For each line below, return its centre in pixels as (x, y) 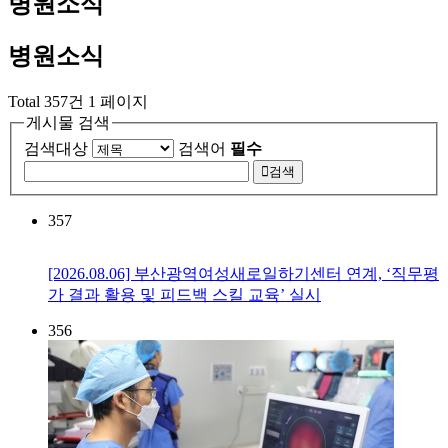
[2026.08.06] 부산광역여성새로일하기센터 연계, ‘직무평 (243, 274)
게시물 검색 (68, 122)
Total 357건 (46, 101)
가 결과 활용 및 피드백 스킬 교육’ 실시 (184, 295)
